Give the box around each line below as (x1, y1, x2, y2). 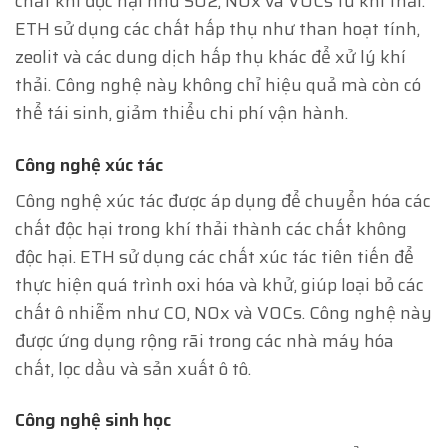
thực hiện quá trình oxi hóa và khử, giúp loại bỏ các (15, 271, 424, 300)
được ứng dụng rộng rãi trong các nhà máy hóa (15, 327, 394, 356)
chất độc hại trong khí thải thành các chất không (15, 215, 407, 244)
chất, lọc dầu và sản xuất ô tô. (15, 355, 251, 384)
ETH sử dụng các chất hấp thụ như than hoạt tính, (15, 15, 420, 44)
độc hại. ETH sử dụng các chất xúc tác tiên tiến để (15, 243, 414, 272)
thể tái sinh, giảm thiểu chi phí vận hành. (15, 99, 348, 128)
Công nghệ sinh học (15, 406, 171, 435)
